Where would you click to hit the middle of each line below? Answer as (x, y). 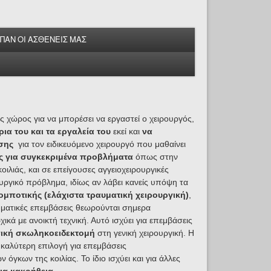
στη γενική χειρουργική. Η (144, 233)
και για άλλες (156, 258)
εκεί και (126, 131)
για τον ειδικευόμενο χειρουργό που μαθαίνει (100, 144)
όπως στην (155, 157)
